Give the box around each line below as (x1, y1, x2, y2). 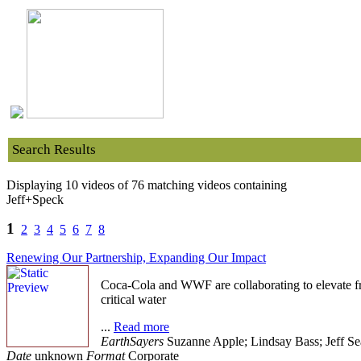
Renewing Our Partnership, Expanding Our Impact (6, 251, 266, 264)
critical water (101, 293, 166, 306)
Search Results (12, 142, 96, 157)
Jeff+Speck (6, 193, 64, 206)
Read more (114, 320, 169, 334)
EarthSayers (101, 334, 164, 348)
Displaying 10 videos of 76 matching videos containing (6, 178, 287, 192)
